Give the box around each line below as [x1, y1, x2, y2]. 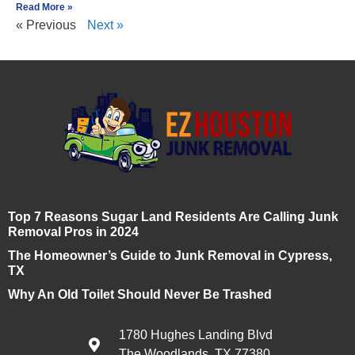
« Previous [16, 17, 76, 32]
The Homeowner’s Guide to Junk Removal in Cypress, [8, 248, 332, 262]
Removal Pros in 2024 [8, 224, 139, 239]
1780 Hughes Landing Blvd [118, 327, 273, 342]
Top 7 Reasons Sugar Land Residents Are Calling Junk [8, 209, 338, 223]
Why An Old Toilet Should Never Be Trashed [8, 287, 272, 301]
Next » [87, 17, 124, 32]
